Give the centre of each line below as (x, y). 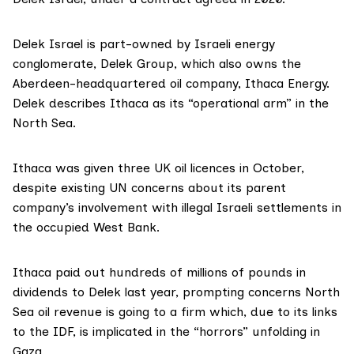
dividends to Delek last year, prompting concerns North (176, 292)
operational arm (239, 104)
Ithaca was (48, 168)
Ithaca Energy (286, 84)
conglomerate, (56, 64)
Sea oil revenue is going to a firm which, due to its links (175, 312)
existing (83, 188)
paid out (80, 273)
